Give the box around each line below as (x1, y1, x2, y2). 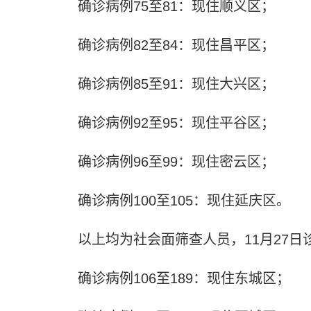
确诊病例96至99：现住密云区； (78, 153, 275, 169)
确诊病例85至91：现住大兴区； (78, 76, 275, 92)
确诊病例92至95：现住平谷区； (78, 115, 275, 131)
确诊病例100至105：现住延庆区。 (78, 192, 290, 208)
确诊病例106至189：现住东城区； (78, 270, 290, 286)
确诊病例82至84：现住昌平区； (78, 37, 275, 53)
